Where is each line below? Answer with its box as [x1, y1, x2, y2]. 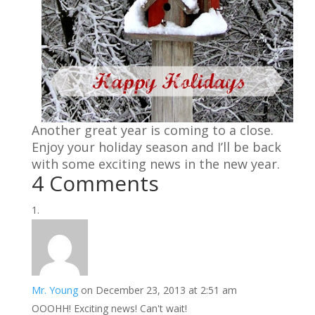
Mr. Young [31, 283, 78, 297]
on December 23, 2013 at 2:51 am [80, 283, 237, 297]
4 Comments [31, 169, 159, 198]
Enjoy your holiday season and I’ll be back [31, 139, 281, 156]
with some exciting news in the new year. [31, 155, 283, 173]
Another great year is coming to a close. [31, 122, 277, 139]
